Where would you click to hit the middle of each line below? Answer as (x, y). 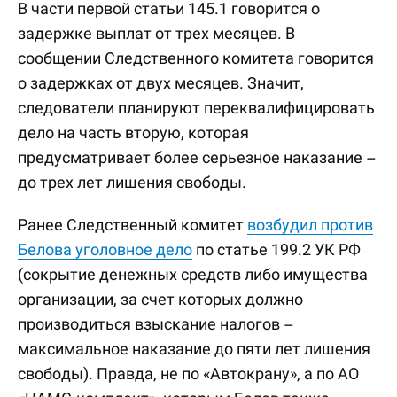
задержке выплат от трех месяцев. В (156, 33)
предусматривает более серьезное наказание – (197, 157)
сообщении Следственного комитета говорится (196, 58)
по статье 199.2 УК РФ (276, 249)
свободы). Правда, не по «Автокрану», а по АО (188, 374)
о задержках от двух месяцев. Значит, (161, 83)
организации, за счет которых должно (160, 299)
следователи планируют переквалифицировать (196, 108)
